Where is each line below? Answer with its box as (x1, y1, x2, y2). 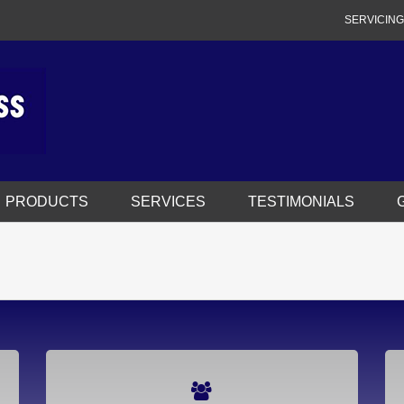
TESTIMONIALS (248, 194, 354, 209)
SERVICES (131, 194, 206, 209)
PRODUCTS (5, 194, 88, 209)
